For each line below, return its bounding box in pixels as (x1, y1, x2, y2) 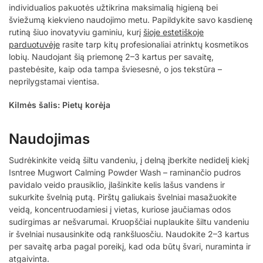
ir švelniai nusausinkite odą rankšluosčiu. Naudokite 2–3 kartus (9, 229, 249, 240)
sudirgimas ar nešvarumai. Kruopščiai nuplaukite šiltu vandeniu (9, 217, 249, 227)
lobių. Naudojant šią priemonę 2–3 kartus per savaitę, (9, 51, 214, 62)
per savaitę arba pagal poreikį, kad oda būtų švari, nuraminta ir (9, 241, 251, 252)
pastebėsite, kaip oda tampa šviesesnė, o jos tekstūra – (9, 63, 222, 74)
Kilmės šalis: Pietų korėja (9, 100, 110, 110)
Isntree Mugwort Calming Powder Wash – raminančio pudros (9, 167, 241, 178)
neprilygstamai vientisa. (9, 76, 99, 86)
